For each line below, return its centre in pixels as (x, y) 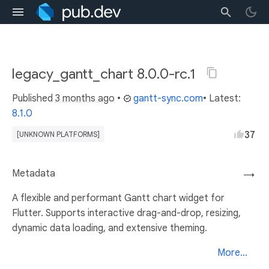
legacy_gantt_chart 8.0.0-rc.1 (105, 74)
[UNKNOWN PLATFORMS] (58, 134)
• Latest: (222, 98)
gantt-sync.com (168, 98)
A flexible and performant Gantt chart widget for (118, 198)
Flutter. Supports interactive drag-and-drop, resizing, (126, 213)
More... (232, 253)
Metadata (34, 174)
